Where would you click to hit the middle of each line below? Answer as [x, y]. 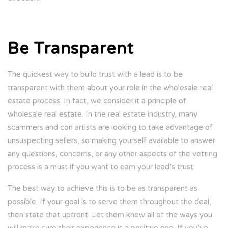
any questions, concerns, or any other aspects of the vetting [112, 154]
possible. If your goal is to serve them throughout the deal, [109, 202]
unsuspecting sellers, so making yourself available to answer [111, 141]
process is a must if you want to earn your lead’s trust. [101, 167]
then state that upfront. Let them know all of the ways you [110, 215]
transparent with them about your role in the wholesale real [110, 88]
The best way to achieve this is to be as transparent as [103, 189]
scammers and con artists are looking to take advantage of [110, 127]
